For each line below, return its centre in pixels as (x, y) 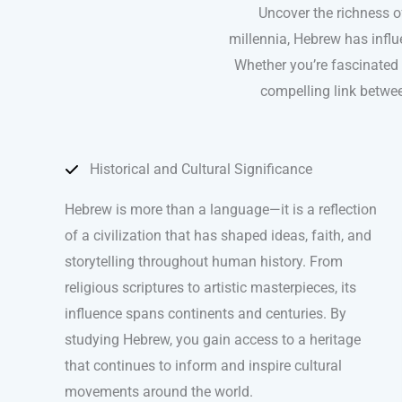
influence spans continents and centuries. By (205, 314)
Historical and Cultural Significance (201, 170)
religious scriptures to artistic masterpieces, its (210, 288)
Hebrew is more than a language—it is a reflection (221, 210)
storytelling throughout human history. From (204, 262)
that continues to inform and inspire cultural (203, 366)
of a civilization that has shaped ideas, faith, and (218, 236)
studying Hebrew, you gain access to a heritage (213, 340)
